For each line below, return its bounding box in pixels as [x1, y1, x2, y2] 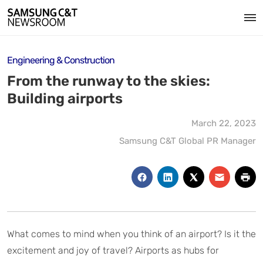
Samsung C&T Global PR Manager [119, 136, 256, 146]
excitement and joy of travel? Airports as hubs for [7, 244, 219, 256]
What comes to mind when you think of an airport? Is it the [7, 228, 256, 240]
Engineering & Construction [7, 55, 114, 66]
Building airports [7, 90, 123, 107]
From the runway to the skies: [7, 73, 210, 89]
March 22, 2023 [191, 118, 256, 129]
